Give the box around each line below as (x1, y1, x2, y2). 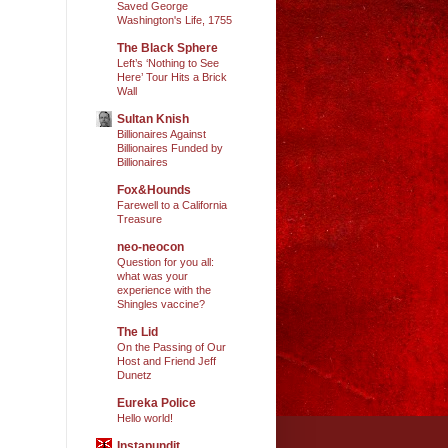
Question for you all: (117, 255, 214, 268)
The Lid (117, 324, 158, 339)
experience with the (117, 283, 211, 296)
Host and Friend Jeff (117, 354, 216, 367)
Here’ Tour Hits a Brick (117, 70, 227, 83)
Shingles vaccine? (117, 297, 205, 310)
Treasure (117, 212, 162, 225)
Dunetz (117, 368, 152, 381)
